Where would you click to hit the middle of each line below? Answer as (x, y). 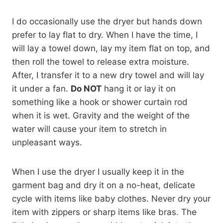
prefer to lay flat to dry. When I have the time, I (105, 35)
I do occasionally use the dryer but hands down (107, 22)
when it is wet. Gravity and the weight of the (101, 116)
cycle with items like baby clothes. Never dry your (111, 199)
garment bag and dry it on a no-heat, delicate (104, 185)
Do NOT (86, 89)
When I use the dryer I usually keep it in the (98, 172)
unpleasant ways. (47, 143)
